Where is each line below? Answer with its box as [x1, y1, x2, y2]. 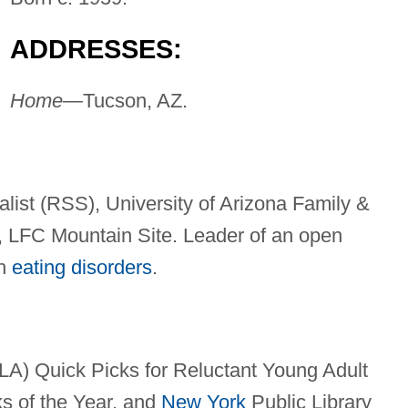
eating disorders [11, 256, 152, 280]
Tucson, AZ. [82, 89, 188, 113]
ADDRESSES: [9, 35, 182, 65]
